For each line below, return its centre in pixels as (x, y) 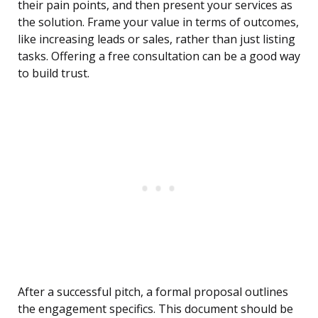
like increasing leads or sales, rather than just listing (157, 39)
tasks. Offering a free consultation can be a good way (159, 56)
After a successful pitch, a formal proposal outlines (153, 292)
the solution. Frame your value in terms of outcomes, (158, 22)
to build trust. (54, 73)
